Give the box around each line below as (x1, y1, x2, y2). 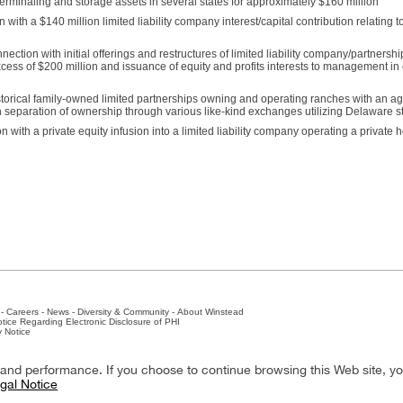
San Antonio (116, 336, 167, 346)
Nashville (24, 336, 61, 346)
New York (69, 336, 108, 346)
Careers (6, 307, 39, 317)
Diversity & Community (77, 307, 169, 317)
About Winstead (177, 307, 244, 317)
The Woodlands (175, 336, 241, 346)
